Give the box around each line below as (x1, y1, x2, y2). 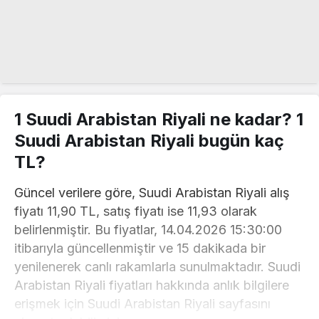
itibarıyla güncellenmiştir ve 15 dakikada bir (14, 241, 266, 256)
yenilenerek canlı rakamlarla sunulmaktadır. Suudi (14, 259, 301, 275)
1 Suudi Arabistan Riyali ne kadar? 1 (14, 109, 303, 130)
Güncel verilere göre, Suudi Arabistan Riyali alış (14, 185, 291, 201)
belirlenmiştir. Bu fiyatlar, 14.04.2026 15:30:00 (14, 222, 283, 238)
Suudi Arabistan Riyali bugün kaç (14, 130, 284, 152)
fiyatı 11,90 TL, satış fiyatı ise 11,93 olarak (14, 204, 258, 219)
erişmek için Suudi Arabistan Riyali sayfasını (14, 296, 271, 312)
